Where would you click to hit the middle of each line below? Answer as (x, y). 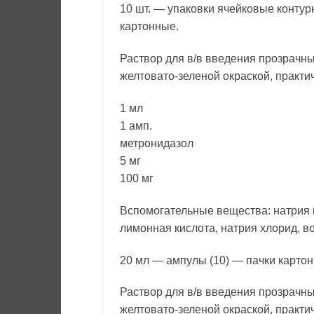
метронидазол (157, 143)
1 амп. (136, 125)
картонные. (149, 27)
